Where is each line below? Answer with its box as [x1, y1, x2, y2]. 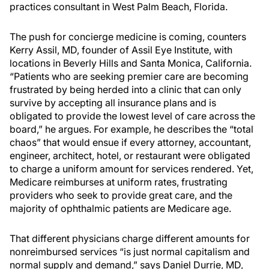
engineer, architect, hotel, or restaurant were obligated [10, 150, 250, 162]
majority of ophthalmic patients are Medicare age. [10, 202, 231, 214]
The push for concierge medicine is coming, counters [10, 31, 246, 43]
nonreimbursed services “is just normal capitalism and [10, 246, 250, 258]
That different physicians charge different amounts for [10, 232, 250, 244]
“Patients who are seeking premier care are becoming [10, 70, 249, 82]
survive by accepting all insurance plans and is [10, 97, 216, 109]
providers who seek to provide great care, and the [10, 189, 232, 201]
